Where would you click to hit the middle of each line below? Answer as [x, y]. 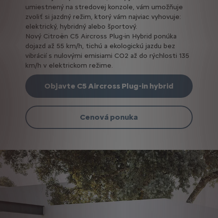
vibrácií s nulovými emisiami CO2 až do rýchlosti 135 [107, 55]
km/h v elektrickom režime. [69, 65]
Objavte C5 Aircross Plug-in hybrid [109, 86]
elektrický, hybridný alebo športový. [81, 26]
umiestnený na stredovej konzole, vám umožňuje [104, 7]
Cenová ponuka [109, 117]
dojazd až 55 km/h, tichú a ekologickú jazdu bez [100, 46]
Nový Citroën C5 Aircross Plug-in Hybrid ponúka [101, 36]
